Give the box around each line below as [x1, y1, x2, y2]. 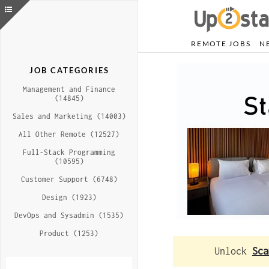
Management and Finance [23, 85, 115, 93]
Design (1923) [41, 193, 97, 201]
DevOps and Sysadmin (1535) [14, 211, 124, 219]
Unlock [214, 246, 252, 256]
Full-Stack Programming [23, 148, 115, 156]
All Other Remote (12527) [19, 130, 119, 138]
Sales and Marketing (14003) [12, 112, 126, 120]
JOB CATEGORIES [29, 65, 109, 75]
